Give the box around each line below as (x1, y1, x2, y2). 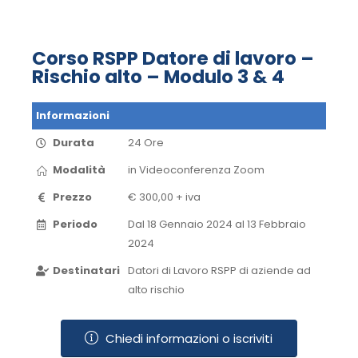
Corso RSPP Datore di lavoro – (32, 46, 314, 72)
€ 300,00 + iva (128, 189, 201, 205)
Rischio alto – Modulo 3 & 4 (32, 64, 284, 90)
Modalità (53, 162, 105, 178)
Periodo (53, 217, 97, 233)
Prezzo (53, 189, 92, 205)
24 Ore (128, 135, 164, 151)
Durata (53, 135, 94, 151)
